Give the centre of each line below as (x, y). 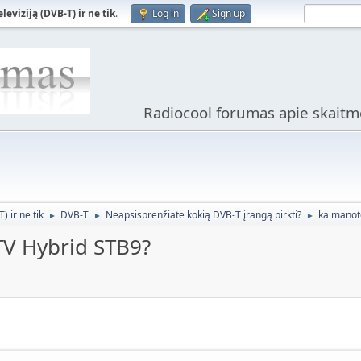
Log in (166, 13)
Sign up (228, 13)
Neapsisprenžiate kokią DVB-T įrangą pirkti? (203, 215)
